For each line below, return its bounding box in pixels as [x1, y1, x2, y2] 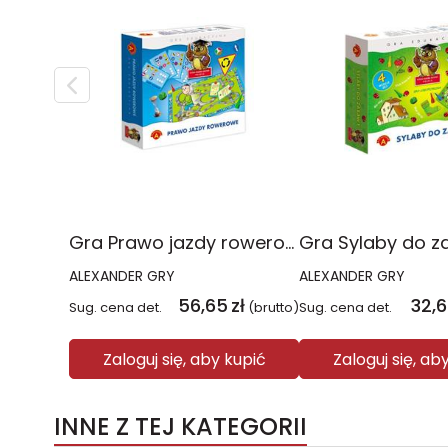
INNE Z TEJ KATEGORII [54, 410, 307, 443]
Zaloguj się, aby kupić [102, 347, 266, 371]
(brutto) [248, 298, 299, 317]
